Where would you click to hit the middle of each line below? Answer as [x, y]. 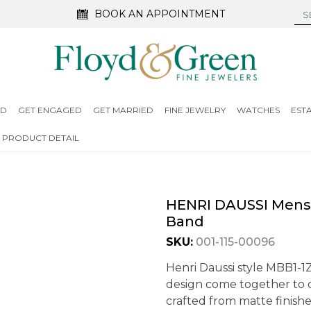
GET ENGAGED [50, 110]
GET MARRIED [123, 110]
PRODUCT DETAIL [41, 138]
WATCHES [258, 110]
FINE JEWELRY [195, 110]
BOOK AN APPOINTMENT [160, 14]
